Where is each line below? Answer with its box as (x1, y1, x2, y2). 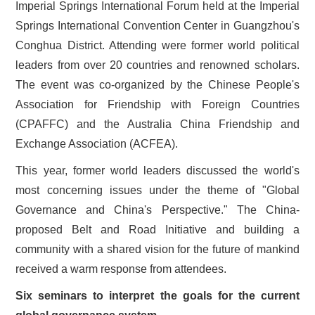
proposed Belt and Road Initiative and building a (15, 223, 300, 236)
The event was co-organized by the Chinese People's (15, 78, 300, 91)
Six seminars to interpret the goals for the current (15, 289, 300, 302)
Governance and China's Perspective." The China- (15, 203, 300, 216)
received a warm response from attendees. (15, 262, 227, 275)
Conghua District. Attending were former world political (15, 39, 300, 51)
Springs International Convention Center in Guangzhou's (15, 19, 300, 32)
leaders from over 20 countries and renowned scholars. (15, 58, 300, 71)
